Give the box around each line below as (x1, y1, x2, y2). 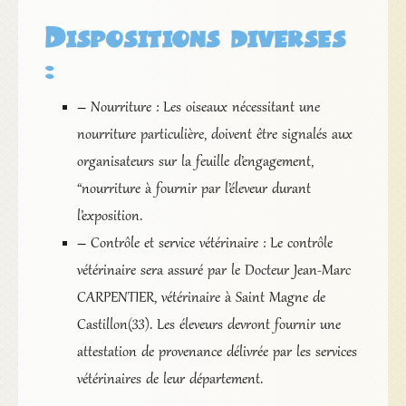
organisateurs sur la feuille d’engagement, (76, 153, 314, 172)
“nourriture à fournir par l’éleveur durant (76, 180, 311, 199)
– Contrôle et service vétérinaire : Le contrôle (76, 235, 333, 254)
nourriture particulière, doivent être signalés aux (76, 126, 353, 145)
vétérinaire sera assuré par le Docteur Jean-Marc (76, 262, 351, 281)
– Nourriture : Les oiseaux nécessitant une (76, 99, 320, 118)
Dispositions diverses (44, 17, 346, 55)
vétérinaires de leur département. (76, 371, 263, 390)
